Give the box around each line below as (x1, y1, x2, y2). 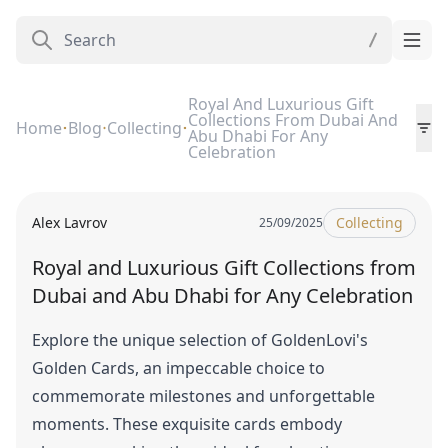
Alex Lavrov (32, 213, 107, 232)
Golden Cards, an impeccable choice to (32, 357, 325, 379)
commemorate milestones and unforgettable (32, 385, 375, 407)
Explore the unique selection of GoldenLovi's (32, 329, 368, 351)
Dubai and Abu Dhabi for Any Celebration (32, 282, 413, 309)
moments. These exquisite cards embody (32, 413, 342, 435)
